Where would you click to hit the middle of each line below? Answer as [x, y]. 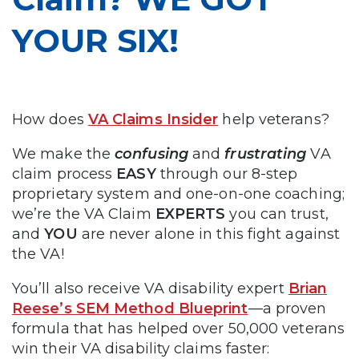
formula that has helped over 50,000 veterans [178, 328]
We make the [64, 153]
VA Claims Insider [153, 119]
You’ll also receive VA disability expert [150, 288]
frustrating [266, 153]
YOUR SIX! [95, 40]
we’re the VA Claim [84, 214]
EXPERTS [190, 214]
